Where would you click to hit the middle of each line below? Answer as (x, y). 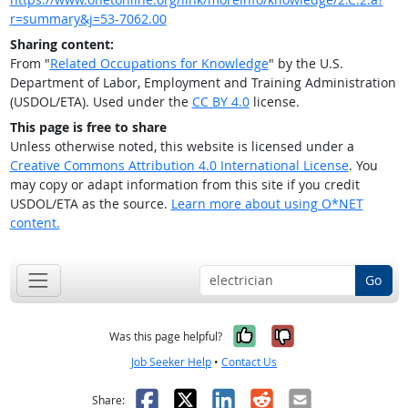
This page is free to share (88, 127)
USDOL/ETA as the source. (90, 204)
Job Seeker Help (171, 362)
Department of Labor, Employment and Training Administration (203, 83)
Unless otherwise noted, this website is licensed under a (182, 147)
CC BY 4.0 (220, 102)
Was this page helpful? (166, 336)
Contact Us (249, 362)
